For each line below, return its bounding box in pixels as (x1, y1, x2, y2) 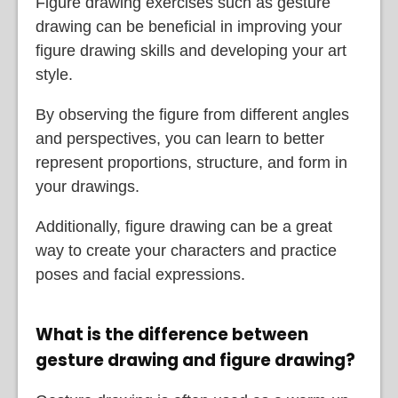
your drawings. (36, 178, 139, 196)
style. (36, 66, 73, 84)
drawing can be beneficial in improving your (36, 18, 342, 36)
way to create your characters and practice (36, 242, 337, 260)
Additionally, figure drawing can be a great (36, 218, 332, 236)
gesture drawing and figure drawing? (36, 347, 355, 372)
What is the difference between (36, 322, 308, 346)
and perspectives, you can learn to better (36, 130, 324, 148)
